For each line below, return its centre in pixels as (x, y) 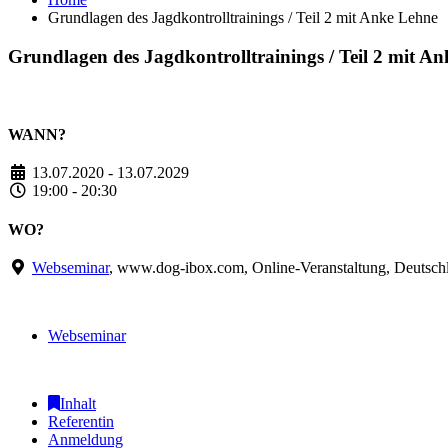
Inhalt (78, 404)
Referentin (81, 422)
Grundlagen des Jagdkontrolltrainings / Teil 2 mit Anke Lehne (243, 17)
